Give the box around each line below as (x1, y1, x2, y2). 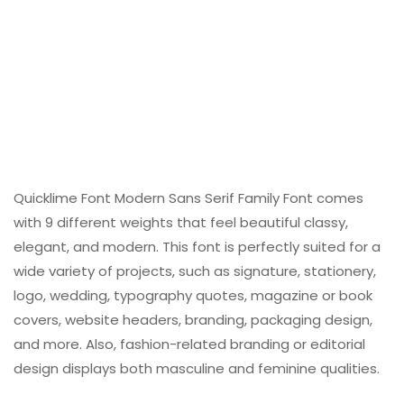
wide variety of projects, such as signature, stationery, (14, 262, 376, 281)
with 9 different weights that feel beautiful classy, (14, 213, 348, 233)
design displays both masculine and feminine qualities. (14, 359, 380, 379)
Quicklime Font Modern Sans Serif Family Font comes (14, 188, 363, 208)
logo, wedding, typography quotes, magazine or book (14, 286, 372, 306)
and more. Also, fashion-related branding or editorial (14, 335, 365, 354)
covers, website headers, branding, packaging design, (14, 310, 372, 330)
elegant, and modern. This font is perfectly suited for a (14, 237, 381, 257)
